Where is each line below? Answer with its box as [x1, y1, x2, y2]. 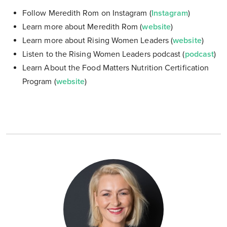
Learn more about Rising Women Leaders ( [22, 35, 173, 46]
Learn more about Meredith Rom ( [22, 21, 142, 32]
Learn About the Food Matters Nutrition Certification [22, 62, 209, 73]
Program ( [22, 76, 56, 87]
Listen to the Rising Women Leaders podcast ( [22, 49, 185, 59]
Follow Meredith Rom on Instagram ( [22, 8, 152, 18]
